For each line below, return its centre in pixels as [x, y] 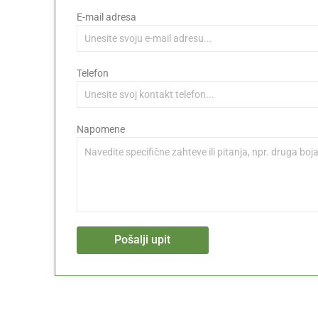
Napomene [101, 129]
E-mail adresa [107, 17]
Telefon [93, 73]
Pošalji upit [143, 240]
